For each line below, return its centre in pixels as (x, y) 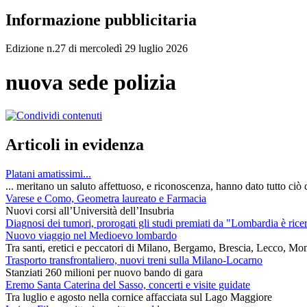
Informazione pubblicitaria (101, 20)
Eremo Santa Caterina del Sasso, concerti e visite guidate (128, 285)
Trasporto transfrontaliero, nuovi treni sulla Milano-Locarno (134, 260)
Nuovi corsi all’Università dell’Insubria (90, 211)
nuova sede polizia (91, 82)
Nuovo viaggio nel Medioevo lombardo (91, 236)
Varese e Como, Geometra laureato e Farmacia (106, 199)
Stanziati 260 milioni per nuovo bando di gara (104, 273)
